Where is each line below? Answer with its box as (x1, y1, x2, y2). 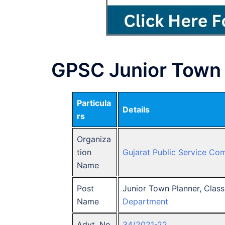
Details (123, 104, 150, 115)
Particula (77, 97, 111, 108)
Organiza (77, 134, 111, 144)
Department (123, 196, 168, 206)
